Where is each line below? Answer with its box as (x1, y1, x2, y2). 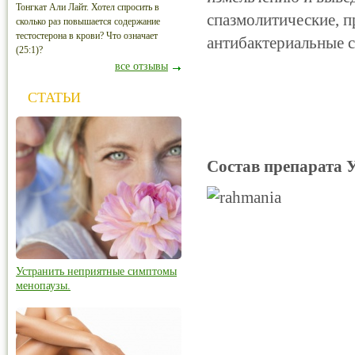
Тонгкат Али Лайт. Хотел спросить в (16, 2, 159, 13)
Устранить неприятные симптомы (16, 265, 177, 277)
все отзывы (115, 60, 168, 72)
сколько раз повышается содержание (16, 16, 160, 27)
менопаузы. (16, 280, 71, 292)
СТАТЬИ (28, 90, 81, 105)
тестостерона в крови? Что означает (16, 30, 158, 41)
